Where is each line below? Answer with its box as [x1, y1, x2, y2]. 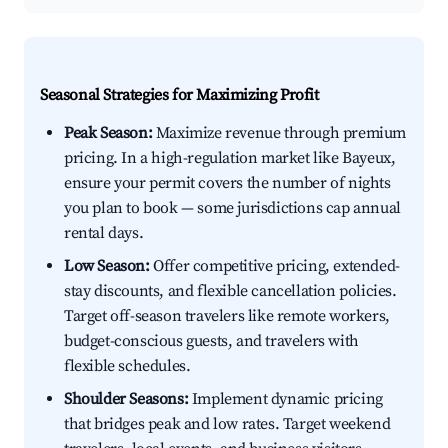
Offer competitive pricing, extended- [149, 256, 400, 277]
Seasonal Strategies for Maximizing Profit [40, 85, 319, 106]
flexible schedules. [64, 356, 191, 377]
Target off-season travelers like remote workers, [64, 306, 390, 327]
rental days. [64, 223, 144, 244]
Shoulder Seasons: [64, 389, 189, 410]
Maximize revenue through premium [152, 123, 407, 144]
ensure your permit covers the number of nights [64, 173, 391, 194]
